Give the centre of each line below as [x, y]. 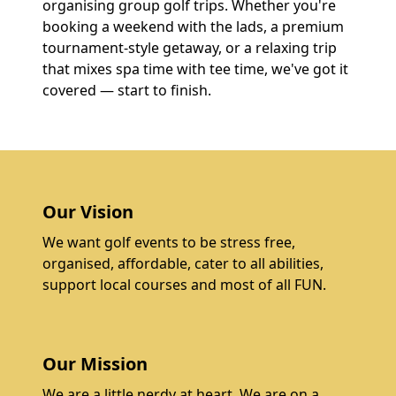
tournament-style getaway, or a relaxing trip [190, 48]
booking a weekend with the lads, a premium [193, 27]
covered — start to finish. [127, 90]
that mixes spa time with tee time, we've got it [195, 69]
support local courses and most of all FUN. [184, 285]
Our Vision [88, 212]
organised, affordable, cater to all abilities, [183, 263]
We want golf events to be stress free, [169, 242]
